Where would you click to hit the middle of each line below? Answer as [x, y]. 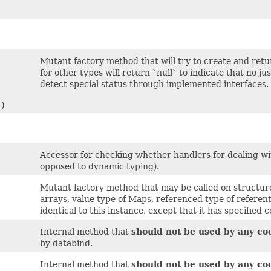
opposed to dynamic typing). [100, 166]
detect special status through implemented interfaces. [154, 84]
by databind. [66, 243]
